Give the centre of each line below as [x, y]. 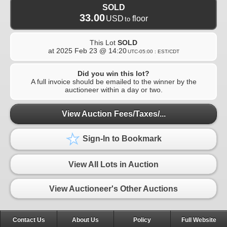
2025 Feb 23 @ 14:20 [91, 50]
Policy [142, 220]
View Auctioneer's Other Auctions [113, 188]
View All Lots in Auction [113, 164]
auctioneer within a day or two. [113, 89]
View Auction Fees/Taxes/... [113, 114]
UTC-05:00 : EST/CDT [153, 51]
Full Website [199, 220]
